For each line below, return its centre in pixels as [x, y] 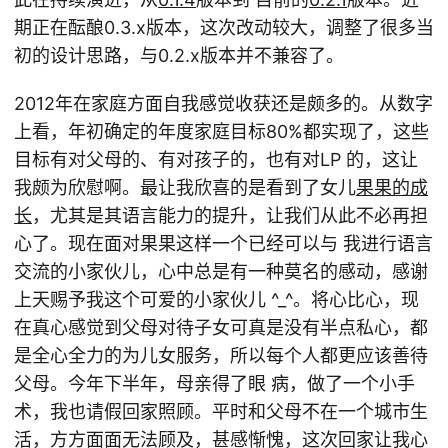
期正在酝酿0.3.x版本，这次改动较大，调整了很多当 [224, 27]
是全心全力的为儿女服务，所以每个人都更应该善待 [221, 355]
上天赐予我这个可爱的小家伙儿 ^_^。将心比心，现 [216, 299]
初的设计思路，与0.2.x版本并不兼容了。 [179, 55]
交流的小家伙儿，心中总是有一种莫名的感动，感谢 [221, 271]
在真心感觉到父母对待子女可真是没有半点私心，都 [221, 327]
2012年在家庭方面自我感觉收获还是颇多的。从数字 [223, 103]
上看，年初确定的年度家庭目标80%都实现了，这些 [221, 131]
